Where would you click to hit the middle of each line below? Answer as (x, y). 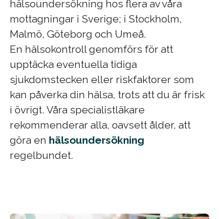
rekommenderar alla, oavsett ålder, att (100, 125)
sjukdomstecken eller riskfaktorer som (102, 80)
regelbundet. (42, 155)
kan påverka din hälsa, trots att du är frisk (107, 95)
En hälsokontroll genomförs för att (91, 49)
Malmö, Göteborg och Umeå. (78, 34)
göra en (29, 140)
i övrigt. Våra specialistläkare (77, 110)
